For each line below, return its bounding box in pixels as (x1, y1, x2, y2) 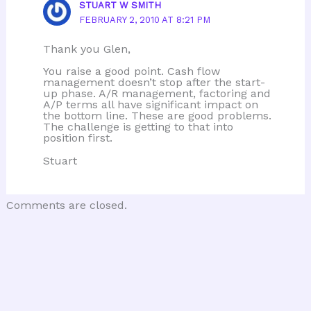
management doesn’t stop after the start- (42, 76, 265, 90)
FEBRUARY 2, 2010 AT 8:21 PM (79, 15, 211, 26)
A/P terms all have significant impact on (42, 98, 258, 112)
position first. (42, 131, 112, 145)
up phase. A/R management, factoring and (42, 87, 271, 101)
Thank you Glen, (42, 42, 131, 56)
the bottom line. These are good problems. (42, 109, 271, 123)
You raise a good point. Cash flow (42, 65, 220, 78)
